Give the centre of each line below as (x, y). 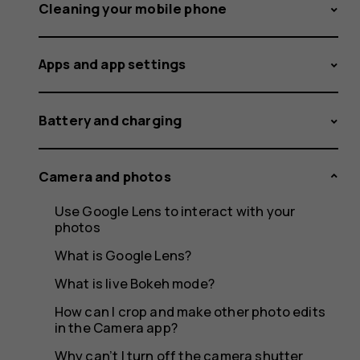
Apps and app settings (112, 64)
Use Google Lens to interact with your (175, 211)
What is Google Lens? (123, 256)
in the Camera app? (116, 328)
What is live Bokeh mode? (134, 284)
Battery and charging (110, 120)
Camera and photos (105, 176)
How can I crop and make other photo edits (190, 312)
